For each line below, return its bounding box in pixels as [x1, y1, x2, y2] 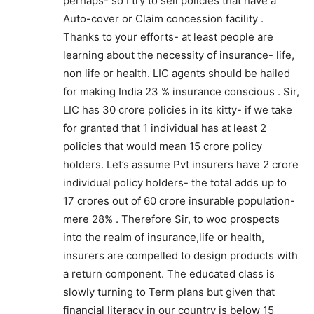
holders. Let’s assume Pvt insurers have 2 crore [63, 158, 299, 171]
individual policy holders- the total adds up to [63, 176, 287, 189]
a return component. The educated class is [63, 267, 275, 280]
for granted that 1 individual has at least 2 [63, 121, 266, 135]
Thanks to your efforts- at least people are [63, 30, 273, 43]
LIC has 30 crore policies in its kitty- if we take [63, 103, 292, 116]
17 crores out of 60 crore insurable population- [63, 194, 295, 207]
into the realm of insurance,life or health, [63, 231, 264, 244]
